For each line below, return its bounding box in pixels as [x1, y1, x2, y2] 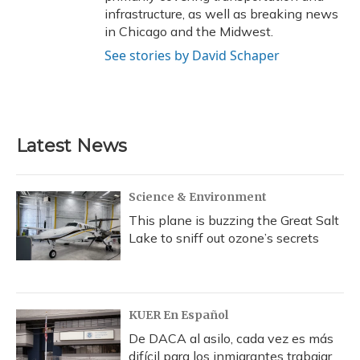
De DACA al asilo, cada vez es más [129, 330, 333, 346]
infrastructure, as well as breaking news [104, 6, 338, 22]
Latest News [16, 135, 127, 157]
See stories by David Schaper [104, 47, 280, 64]
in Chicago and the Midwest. [104, 23, 273, 39]
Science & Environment [129, 190, 267, 204]
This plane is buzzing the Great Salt [129, 212, 339, 228]
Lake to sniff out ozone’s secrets [129, 230, 319, 246]
